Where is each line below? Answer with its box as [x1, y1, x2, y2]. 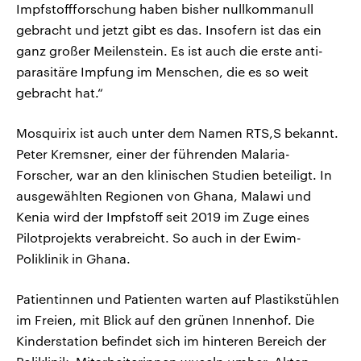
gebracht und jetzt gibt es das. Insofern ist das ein [16, 22, 322, 38]
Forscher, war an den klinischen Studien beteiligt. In [16, 167, 332, 183]
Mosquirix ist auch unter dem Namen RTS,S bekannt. [16, 125, 338, 141]
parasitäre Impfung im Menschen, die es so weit [16, 64, 309, 80]
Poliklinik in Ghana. [16, 251, 131, 267]
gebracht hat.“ [16, 85, 103, 101]
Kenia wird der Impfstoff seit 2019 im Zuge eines [16, 209, 309, 225]
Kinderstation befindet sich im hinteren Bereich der [16, 333, 326, 349]
